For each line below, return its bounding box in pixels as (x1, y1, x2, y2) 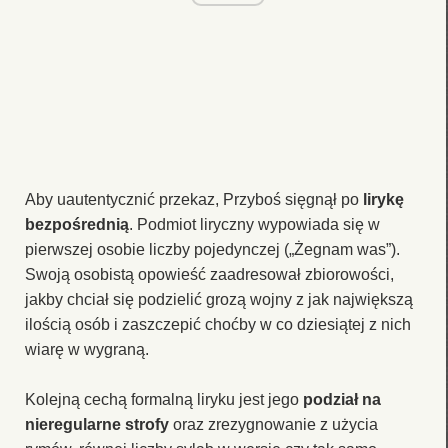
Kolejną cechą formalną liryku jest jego (25, 390, 303, 408)
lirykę (363, 190, 404, 208)
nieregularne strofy (25, 415, 169, 433)
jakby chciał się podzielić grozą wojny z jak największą (25, 290, 413, 308)
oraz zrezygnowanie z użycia (169, 415, 378, 433)
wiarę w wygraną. (25, 340, 149, 358)
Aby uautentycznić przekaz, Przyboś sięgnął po (25, 190, 363, 208)
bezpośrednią (25, 215, 129, 233)
